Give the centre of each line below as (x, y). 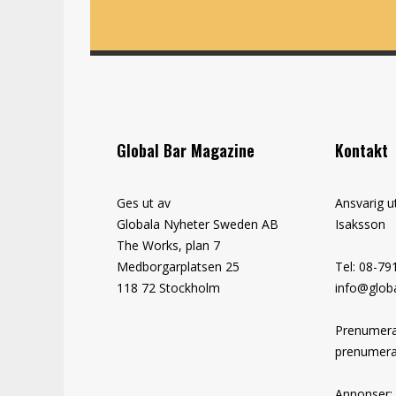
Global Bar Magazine (186, 150)
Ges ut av (144, 202)
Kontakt (361, 150)
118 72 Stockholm (168, 287)
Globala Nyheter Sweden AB (198, 224)
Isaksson (360, 224)
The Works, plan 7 (168, 245)
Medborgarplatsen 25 (178, 266)
